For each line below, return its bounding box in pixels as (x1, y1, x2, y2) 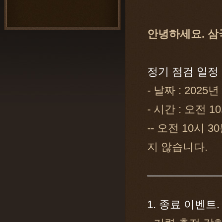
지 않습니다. (147, 141, 208, 153)
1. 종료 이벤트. (147, 199, 220, 211)
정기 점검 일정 (147, 66, 219, 78)
